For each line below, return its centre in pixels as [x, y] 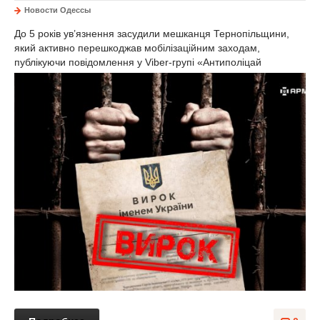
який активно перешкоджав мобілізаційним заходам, [137, 48]
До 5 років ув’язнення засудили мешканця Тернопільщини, [152, 34]
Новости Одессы [57, 10]
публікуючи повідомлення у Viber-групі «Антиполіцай [138, 62]
